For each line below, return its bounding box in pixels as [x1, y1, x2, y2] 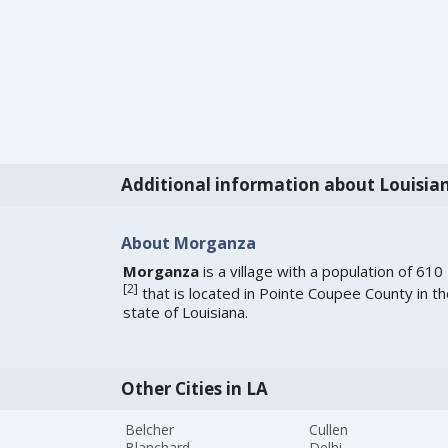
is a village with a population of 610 [198, 261, 443, 282]
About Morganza [120, 231, 256, 254]
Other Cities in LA [120, 377, 268, 401]
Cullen [309, 420, 349, 440]
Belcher [125, 420, 175, 440]
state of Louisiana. [122, 302, 248, 323]
